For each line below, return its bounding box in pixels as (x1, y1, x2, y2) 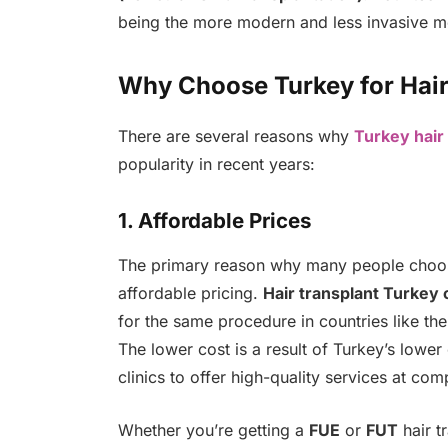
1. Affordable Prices (117, 207, 312, 233)
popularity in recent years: (117, 153, 315, 174)
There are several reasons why (117, 125, 354, 146)
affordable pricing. (117, 283, 263, 304)
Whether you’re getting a (117, 419, 309, 440)
